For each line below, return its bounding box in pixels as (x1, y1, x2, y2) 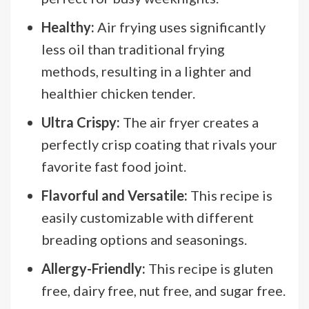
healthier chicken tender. (41, 84, 195, 101)
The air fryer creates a (120, 113, 259, 130)
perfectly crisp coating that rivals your (41, 135, 277, 152)
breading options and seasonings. (41, 230, 247, 248)
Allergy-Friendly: (41, 259, 148, 277)
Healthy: (41, 18, 94, 35)
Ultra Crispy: (41, 113, 120, 130)
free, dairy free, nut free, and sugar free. (41, 281, 286, 299)
